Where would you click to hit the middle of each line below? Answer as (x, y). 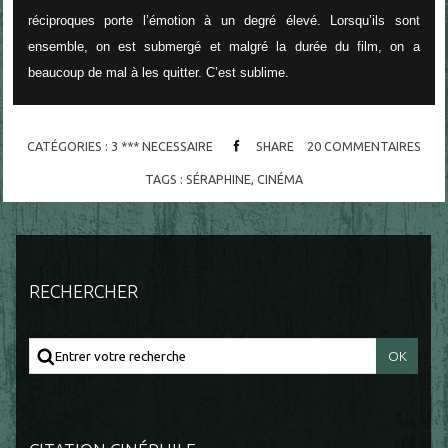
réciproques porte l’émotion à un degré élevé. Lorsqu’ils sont (223, 21)
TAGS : (165, 178)
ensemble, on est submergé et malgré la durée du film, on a (223, 47)
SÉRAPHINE (218, 178)
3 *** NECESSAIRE (161, 146)
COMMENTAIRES (372, 146)
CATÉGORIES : (68, 146)
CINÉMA (279, 178)
